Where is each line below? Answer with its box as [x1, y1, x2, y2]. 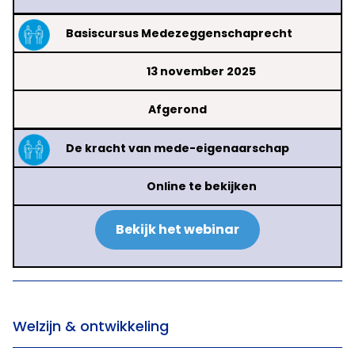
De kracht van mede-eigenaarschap [66, 140, 289, 157]
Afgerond [148, 101, 207, 118]
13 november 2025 [147, 63, 256, 80]
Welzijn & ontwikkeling [13, 316, 169, 337]
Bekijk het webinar [116, 220, 239, 239]
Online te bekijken [146, 178, 257, 195]
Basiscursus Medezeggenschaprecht [66, 25, 292, 42]
